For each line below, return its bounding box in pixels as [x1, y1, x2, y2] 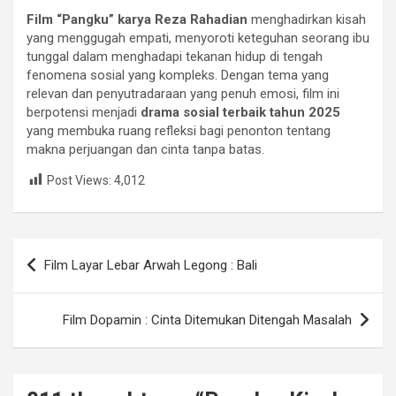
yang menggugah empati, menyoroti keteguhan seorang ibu [27, 29, 369, 46]
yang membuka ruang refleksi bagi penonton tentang [27, 122, 331, 139]
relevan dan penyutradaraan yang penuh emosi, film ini [27, 85, 339, 102]
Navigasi [12, 239, 100, 265]
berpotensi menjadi [27, 103, 141, 120]
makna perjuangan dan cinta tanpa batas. [27, 141, 264, 157]
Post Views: [47, 172, 111, 187]
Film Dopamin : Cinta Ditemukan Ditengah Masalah [63, 312, 352, 329]
